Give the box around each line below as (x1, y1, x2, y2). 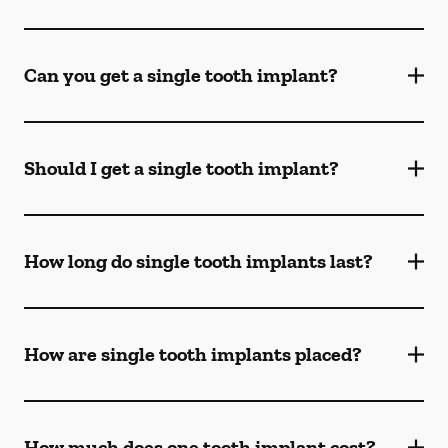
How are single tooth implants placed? (24, 342, 362, 366)
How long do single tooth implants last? (24, 249, 373, 273)
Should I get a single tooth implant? (24, 156, 339, 180)
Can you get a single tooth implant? (24, 63, 338, 87)
